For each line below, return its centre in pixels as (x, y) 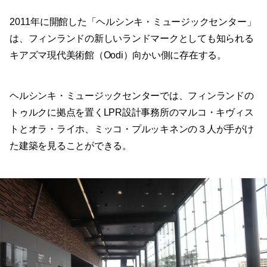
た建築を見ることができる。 (71, 145)
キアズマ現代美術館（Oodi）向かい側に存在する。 (118, 55)
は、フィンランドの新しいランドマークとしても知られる (132, 38)
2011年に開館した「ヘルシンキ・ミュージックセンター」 (133, 21)
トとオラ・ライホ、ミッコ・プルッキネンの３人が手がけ (132, 129)
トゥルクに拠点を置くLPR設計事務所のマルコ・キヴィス (132, 112)
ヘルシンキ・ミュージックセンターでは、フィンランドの (132, 95)
